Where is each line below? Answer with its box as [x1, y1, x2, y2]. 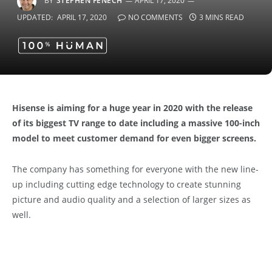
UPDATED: [17, 12, 53, 22]
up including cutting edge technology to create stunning [12, 178, 241, 190]
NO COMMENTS [128, 12, 183, 22]
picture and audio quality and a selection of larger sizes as [12, 193, 251, 205]
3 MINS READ [199, 12, 244, 22]
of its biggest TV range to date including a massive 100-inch [12, 117, 260, 129]
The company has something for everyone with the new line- [12, 163, 259, 175]
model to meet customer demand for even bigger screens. [12, 132, 256, 144]
